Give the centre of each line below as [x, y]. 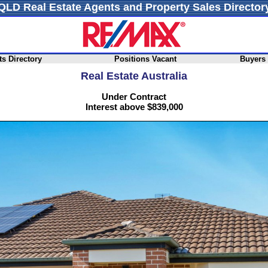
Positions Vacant [145, 59]
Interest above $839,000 [134, 107]
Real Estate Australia [134, 76]
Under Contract [134, 97]
